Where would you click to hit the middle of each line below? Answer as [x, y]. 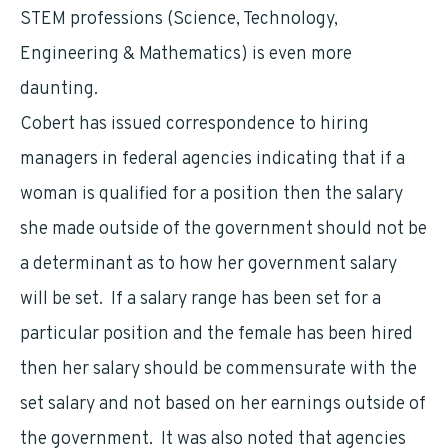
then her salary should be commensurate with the [218, 369]
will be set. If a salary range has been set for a [200, 299]
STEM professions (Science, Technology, [179, 19]
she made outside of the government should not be [223, 229]
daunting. [59, 89]
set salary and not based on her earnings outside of [223, 404]
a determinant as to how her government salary [208, 264]
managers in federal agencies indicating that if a [212, 159]
